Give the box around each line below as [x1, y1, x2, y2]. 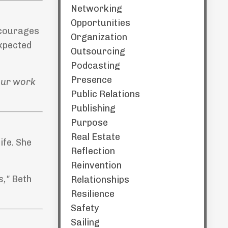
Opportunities [70, 17, 130, 28]
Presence [70, 74, 112, 85]
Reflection [70, 146, 115, 157]
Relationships [70, 174, 129, 185]
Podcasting [70, 60, 120, 71]
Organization [70, 32, 127, 43]
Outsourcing [70, 46, 125, 57]
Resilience [70, 188, 115, 199]
